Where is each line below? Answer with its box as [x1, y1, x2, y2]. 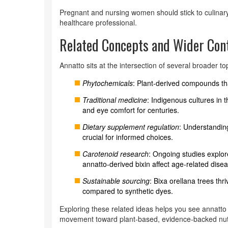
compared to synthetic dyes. [82, 186, 173, 196]
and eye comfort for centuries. [82, 105, 179, 115]
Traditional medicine [82, 95, 147, 105]
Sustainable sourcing [82, 176, 150, 186]
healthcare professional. [60, 17, 137, 27]
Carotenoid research [82, 149, 149, 159]
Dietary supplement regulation [82, 122, 179, 132]
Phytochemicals [82, 78, 133, 88]
